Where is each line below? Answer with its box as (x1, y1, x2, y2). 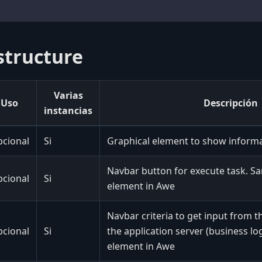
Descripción (204, 96, 258, 109)
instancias (44, 104, 92, 117)
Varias (53, 88, 83, 102)
